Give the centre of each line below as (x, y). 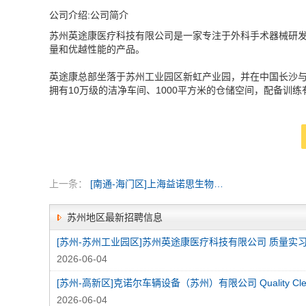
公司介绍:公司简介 (89, 15)
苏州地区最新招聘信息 (115, 218)
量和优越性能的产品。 (97, 49)
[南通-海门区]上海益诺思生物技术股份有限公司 (219, 184)
